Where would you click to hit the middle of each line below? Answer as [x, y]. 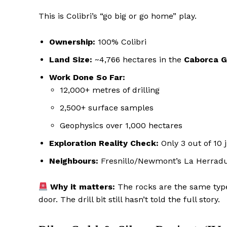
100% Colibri [121, 42]
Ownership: [72, 42]
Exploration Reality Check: [104, 143]
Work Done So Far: [87, 78]
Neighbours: [74, 161]
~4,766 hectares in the [138, 60]
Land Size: [71, 60]
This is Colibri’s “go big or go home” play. [118, 16]
